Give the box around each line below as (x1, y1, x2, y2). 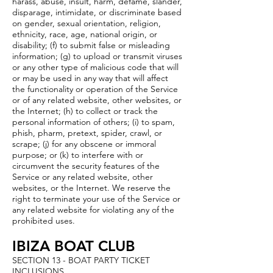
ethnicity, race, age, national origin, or (12, 29, 157, 40)
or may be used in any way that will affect (12, 73, 168, 83)
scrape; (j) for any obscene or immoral (12, 138, 156, 149)
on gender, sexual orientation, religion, (12, 18, 161, 29)
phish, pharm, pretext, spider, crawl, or (12, 127, 162, 138)
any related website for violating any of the (12, 204, 174, 215)
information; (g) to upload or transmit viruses (12, 51, 182, 62)
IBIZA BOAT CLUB (12, 237, 135, 255)
